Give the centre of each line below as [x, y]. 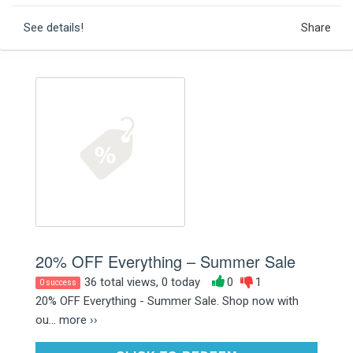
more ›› [78, 320]
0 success [58, 282]
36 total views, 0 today [142, 282]
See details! [54, 27]
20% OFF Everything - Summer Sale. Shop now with [167, 301]
